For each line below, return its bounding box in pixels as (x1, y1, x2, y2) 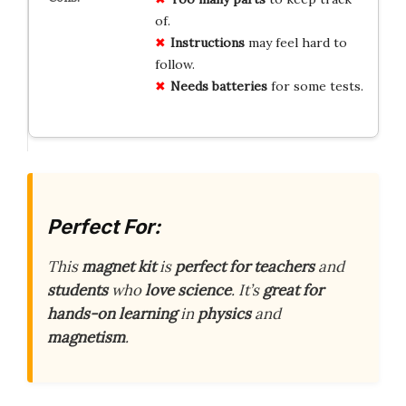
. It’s (231, 279, 263, 300)
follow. (154, 56, 195, 73)
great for (263, 279, 324, 300)
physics (198, 303, 251, 324)
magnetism (47, 326, 125, 347)
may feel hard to (244, 34, 347, 52)
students (47, 279, 108, 300)
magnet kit (82, 256, 156, 276)
